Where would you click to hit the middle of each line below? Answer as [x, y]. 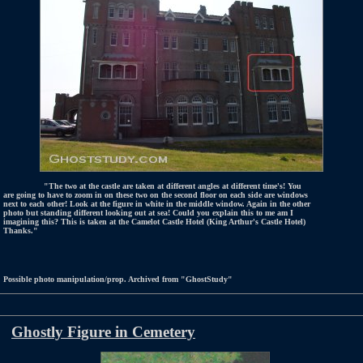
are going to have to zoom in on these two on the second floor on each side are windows [156, 195]
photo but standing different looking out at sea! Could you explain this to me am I [148, 213]
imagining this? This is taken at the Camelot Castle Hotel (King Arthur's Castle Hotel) [154, 222]
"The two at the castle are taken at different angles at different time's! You [173, 186]
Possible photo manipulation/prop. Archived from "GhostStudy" [118, 279]
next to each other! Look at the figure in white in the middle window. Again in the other [157, 204]
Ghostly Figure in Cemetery [103, 332]
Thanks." [21, 231]
